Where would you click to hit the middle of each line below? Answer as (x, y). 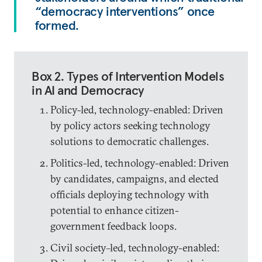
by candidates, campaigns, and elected (135, 179)
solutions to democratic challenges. (130, 142)
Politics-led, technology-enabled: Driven (140, 163)
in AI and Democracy (88, 90)
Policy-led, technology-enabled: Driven (137, 110)
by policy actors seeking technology (130, 126)
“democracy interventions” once (125, 11)
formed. (57, 25)
